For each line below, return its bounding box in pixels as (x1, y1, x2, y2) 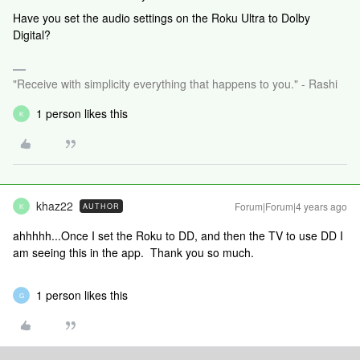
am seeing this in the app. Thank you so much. (13, 244, 254, 260)
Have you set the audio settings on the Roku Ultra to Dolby (13, 10, 310, 26)
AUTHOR (83, 201, 120, 211)
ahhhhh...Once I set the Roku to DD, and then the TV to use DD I (13, 227, 343, 243)
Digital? (13, 27, 51, 43)
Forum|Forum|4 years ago (235, 199, 347, 213)
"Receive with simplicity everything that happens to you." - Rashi (13, 76, 337, 92)
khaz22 (36, 198, 73, 214)
